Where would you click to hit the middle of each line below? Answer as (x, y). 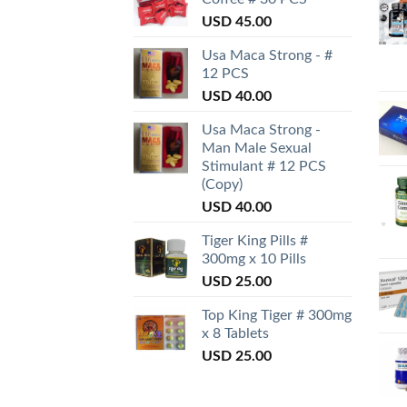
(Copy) (222, 185)
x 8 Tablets (235, 334)
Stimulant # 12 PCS (264, 167)
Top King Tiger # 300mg (277, 316)
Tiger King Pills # (255, 241)
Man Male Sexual (257, 149)
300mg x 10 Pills (254, 259)
